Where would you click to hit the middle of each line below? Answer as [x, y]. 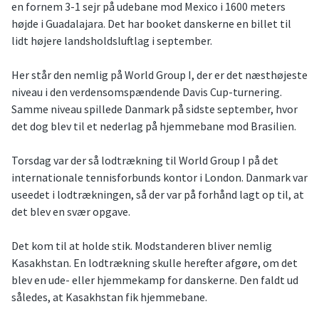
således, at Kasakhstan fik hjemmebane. [109, 297]
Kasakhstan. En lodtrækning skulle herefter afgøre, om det [155, 263]
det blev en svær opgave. [71, 212]
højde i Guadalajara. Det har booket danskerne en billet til [151, 24]
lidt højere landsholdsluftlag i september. [112, 41]
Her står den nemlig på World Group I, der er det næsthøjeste [159, 75]
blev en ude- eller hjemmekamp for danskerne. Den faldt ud [155, 280]
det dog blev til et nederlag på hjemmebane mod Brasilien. [154, 126]
